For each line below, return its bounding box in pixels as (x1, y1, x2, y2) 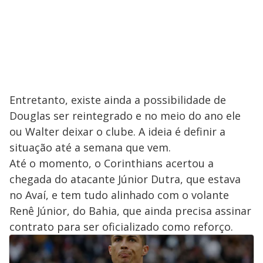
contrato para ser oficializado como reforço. (9, 219, 233, 234)
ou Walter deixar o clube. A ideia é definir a (9, 124, 225, 139)
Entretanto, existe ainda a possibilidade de (9, 92, 226, 107)
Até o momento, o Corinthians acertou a (9, 156, 214, 170)
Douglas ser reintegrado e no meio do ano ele (9, 108, 241, 123)
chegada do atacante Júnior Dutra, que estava (9, 171, 241, 186)
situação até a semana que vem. (9, 140, 171, 154)
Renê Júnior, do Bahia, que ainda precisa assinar (9, 203, 251, 218)
